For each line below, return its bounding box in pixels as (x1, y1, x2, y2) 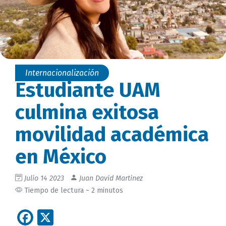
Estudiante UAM (15, 78, 160, 102)
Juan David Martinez (77, 174, 143, 183)
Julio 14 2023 (24, 174, 64, 183)
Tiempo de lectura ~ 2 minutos (22, 186, 123, 195)
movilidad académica (15, 122, 209, 147)
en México (15, 144, 106, 169)
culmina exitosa (15, 100, 159, 125)
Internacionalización (25, 68, 99, 78)
